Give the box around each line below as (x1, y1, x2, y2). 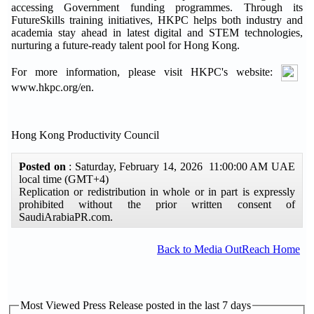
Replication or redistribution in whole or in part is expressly (19, 186, 295, 198)
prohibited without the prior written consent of (19, 198, 295, 211)
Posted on (19, 161, 69, 173)
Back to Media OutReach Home (157, 243, 300, 255)
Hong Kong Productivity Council (11, 129, 159, 142)
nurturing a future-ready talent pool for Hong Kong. (11, 39, 240, 52)
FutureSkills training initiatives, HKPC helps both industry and (11, 14, 303, 27)
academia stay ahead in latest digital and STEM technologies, (11, 27, 303, 39)
